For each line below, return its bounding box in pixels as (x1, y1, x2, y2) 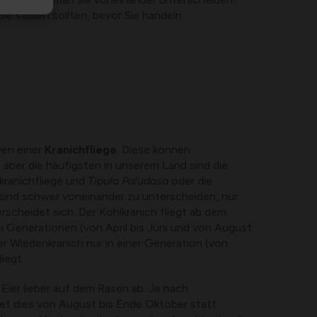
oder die (168, 174, 213, 188)
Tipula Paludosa (88, 174, 169, 188)
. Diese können (117, 143, 191, 157)
